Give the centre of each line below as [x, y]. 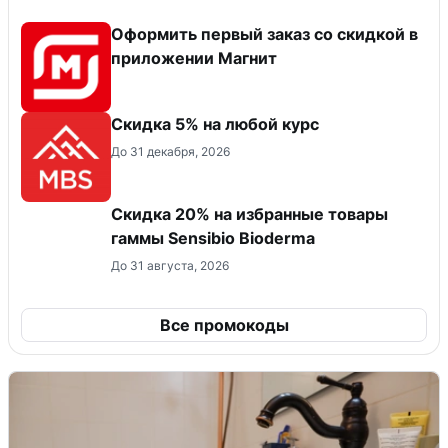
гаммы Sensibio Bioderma [213, 237]
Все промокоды [224, 324]
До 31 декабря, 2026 [170, 151]
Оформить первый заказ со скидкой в [264, 33]
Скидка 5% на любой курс [215, 123]
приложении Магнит [194, 57]
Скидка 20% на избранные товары [249, 213]
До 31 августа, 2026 [170, 265]
